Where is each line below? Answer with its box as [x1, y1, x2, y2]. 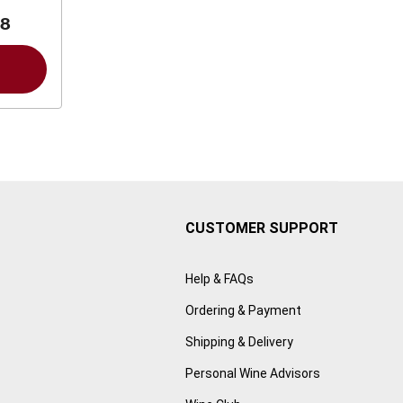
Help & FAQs [185, 272, 254, 287]
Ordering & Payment [185, 303, 301, 318]
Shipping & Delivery [185, 335, 293, 350]
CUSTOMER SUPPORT [185, 219, 338, 237]
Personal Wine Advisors [185, 366, 320, 381]
